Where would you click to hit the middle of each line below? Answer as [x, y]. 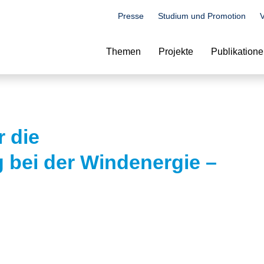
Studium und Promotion [202, 16]
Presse [131, 16]
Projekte [176, 52]
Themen [123, 52]
